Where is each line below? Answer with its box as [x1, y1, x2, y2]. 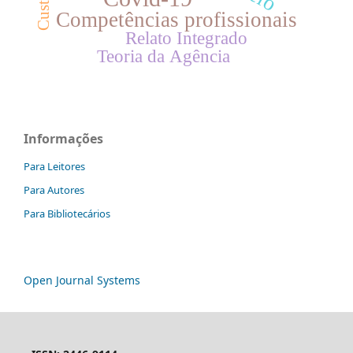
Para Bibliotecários [24, 206, 110, 221]
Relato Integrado [125, 27, 248, 48]
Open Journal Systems [24, 272, 140, 288]
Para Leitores [24, 158, 85, 173]
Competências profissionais [55, 7, 298, 32]
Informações [24, 129, 103, 147]
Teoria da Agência [96, 45, 230, 66]
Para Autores [24, 182, 84, 197]
